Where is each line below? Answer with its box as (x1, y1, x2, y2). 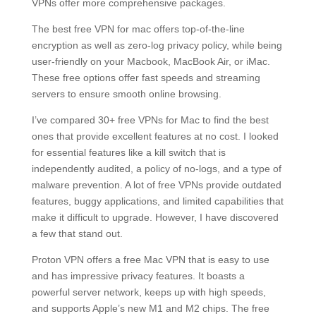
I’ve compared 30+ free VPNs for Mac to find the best (31, 114, 269, 126)
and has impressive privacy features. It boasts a (31, 270, 245, 281)
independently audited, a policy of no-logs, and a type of (31, 163, 281, 174)
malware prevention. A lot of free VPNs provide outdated (31, 179, 281, 190)
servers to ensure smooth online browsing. (31, 88, 221, 99)
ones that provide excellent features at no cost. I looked (31, 130, 279, 142)
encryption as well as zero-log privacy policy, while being (31, 39, 282, 51)
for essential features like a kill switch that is (31, 147, 226, 158)
